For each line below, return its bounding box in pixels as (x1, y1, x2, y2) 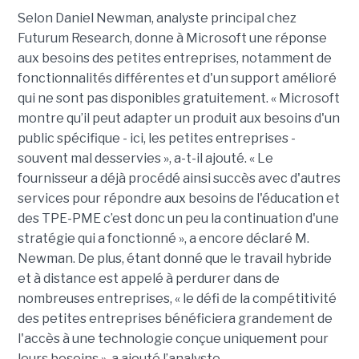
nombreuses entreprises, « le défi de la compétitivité (17, 291, 337, 307)
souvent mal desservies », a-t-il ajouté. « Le (17, 151, 273, 167)
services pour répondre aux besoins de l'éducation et (17, 191, 340, 207)
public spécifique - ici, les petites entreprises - (17, 131, 296, 147)
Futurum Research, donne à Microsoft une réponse (17, 30, 327, 46)
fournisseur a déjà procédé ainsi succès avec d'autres (17, 171, 341, 187)
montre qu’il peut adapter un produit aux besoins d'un (17, 111, 340, 127)
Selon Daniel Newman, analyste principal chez (17, 10, 296, 26)
